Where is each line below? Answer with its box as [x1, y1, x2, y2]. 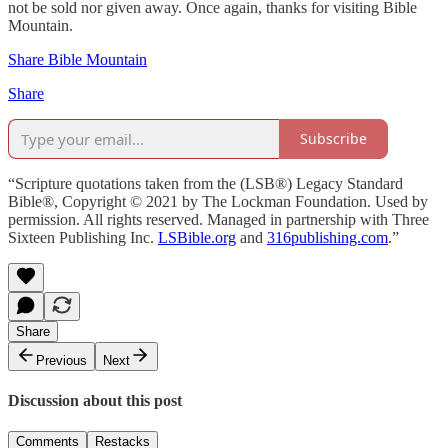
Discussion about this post [8, 392, 182, 410]
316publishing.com [267, 228, 388, 246]
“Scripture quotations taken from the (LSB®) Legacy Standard [8, 174, 403, 192]
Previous [36, 352, 87, 368]
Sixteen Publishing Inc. [8, 228, 158, 246]
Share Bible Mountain [8, 50, 147, 68]
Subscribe [300, 129, 367, 149]
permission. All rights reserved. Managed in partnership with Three [8, 210, 429, 228]
